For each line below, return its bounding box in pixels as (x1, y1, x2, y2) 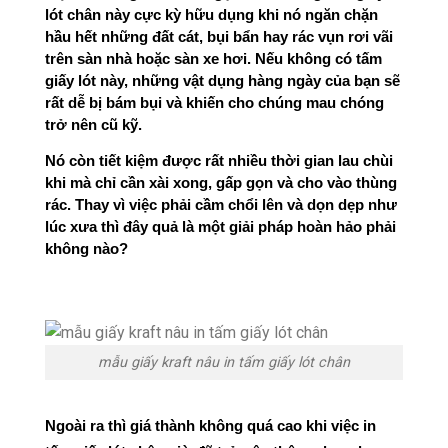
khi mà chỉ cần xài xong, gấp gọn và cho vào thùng (45, 174, 397, 191)
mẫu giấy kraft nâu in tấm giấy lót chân (98, 353, 350, 371)
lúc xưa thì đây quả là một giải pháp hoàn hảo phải (45, 218, 396, 235)
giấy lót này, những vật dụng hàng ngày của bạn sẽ (45, 73, 400, 90)
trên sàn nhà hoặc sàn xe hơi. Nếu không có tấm (45, 51, 382, 68)
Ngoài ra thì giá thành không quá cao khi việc (45, 417, 363, 434)
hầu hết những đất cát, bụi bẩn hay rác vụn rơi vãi (45, 29, 393, 46)
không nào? (45, 240, 132, 257)
